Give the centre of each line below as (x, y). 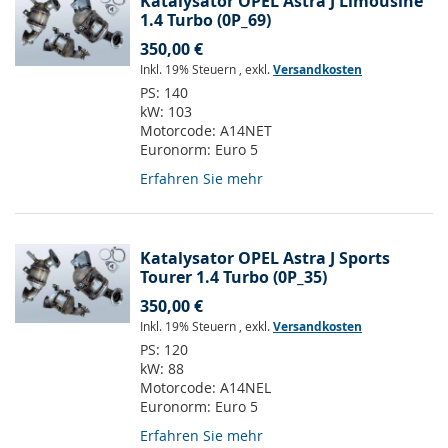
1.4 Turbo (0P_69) (205, 20)
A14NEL (245, 388)
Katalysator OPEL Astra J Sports (265, 258)
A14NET (246, 131)
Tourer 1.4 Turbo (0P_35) (233, 277)
